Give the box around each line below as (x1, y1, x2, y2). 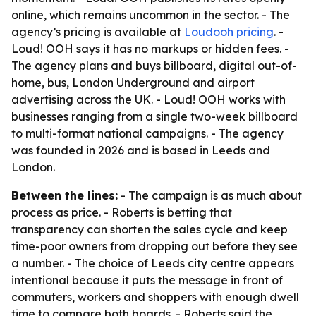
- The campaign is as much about (118, 188, 302, 202)
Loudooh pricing (184, 25, 274, 39)
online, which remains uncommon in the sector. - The (11, 8, 290, 22)
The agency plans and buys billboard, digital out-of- (11, 59, 297, 73)
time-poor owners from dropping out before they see (11, 239, 298, 253)
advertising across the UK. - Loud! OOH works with (11, 92, 286, 107)
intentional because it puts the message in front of (11, 273, 283, 287)
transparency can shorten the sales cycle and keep (11, 222, 288, 236)
